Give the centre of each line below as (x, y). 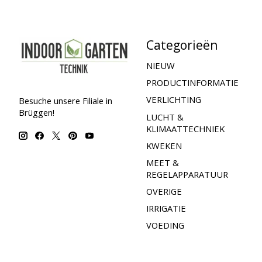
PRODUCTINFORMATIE (192, 83)
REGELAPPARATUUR (187, 174)
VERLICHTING (173, 100)
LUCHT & (165, 117)
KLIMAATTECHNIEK (185, 128)
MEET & (162, 162)
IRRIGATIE (166, 208)
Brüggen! (37, 112)
